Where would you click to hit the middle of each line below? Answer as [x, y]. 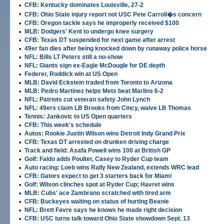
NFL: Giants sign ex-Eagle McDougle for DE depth [95, 65]
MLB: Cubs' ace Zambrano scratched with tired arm [98, 193]
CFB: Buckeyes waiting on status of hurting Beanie [97, 201]
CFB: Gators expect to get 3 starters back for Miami [98, 176]
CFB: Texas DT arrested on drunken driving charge [97, 142]
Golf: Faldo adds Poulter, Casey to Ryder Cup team [96, 159]
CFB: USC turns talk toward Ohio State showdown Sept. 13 [107, 218]
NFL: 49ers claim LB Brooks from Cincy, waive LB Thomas [108, 108]
